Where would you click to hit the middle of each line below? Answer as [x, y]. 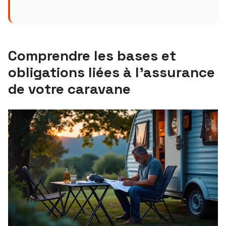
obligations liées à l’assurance [111, 72]
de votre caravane [69, 89]
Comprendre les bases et [92, 55]
